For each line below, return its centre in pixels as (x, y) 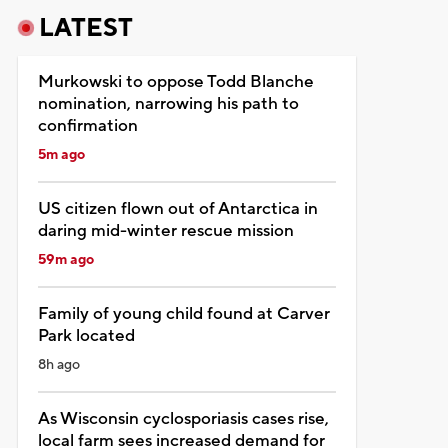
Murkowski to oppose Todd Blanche (175, 81)
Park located (86, 335)
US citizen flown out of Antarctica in (177, 208)
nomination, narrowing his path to (168, 103)
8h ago (58, 364)
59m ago (65, 259)
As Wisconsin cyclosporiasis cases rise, (183, 418)
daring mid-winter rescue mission (165, 230)
